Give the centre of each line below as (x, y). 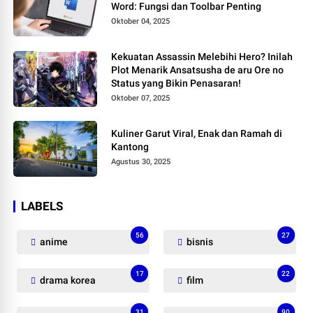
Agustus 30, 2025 (141, 162)
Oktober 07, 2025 (141, 99)
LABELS (42, 206)
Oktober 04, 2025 (141, 22)
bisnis (199, 242)
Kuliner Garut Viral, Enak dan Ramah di (197, 133)
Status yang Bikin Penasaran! (176, 83)
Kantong (130, 147)
